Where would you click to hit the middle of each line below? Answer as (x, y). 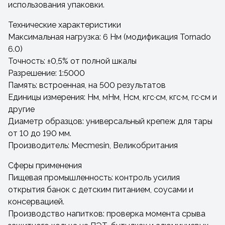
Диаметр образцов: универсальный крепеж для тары (110, 121)
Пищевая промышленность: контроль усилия (94, 178)
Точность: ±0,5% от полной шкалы (72, 61)
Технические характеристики (65, 25)
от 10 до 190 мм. (40, 133)
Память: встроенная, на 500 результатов (87, 85)
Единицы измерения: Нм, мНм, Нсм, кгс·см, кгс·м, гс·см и (113, 97)
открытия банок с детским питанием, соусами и (101, 190)
